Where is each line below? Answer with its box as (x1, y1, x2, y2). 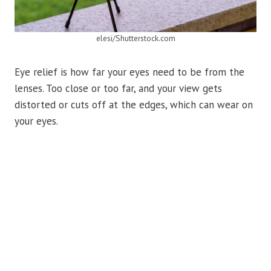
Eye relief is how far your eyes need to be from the (15, 65, 244, 79)
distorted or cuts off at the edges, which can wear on (15, 98, 253, 112)
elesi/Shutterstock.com (96, 33, 175, 44)
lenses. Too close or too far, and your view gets (15, 82, 222, 96)
